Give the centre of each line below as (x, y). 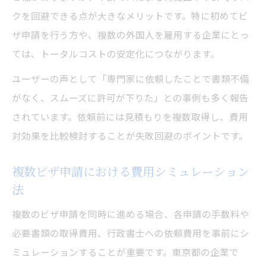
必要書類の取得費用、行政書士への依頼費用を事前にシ (131, 233)
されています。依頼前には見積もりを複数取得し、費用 (130, 117)
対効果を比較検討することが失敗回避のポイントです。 (130, 136)
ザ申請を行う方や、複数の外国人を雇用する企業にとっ (131, 35)
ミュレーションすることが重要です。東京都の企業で (125, 252)
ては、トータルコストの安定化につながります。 (116, 54)
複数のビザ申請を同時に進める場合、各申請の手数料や (131, 214)
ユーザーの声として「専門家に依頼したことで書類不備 (131, 79)
